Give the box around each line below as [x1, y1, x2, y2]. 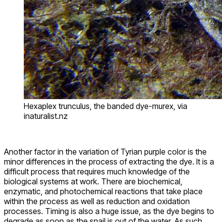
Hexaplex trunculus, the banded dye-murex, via [24, 101, 187, 111]
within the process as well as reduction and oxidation [4, 196, 190, 206]
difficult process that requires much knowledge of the [4, 166, 190, 176]
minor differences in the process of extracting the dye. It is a [4, 156, 214, 166]
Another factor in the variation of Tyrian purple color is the [4, 146, 207, 157]
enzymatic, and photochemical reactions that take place [4, 186, 203, 196]
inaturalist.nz [24, 111, 68, 121]
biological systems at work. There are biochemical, [4, 176, 182, 186]
